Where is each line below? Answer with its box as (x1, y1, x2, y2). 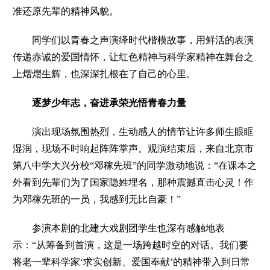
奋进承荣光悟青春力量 (90, 97, 187, 108)
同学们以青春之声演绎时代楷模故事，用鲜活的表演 (13, 34, 254, 45)
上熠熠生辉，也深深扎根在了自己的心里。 (13, 68, 196, 79)
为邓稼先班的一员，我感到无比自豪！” (13, 193, 181, 204)
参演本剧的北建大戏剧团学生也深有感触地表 (13, 222, 225, 233)
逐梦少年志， (32, 97, 90, 108)
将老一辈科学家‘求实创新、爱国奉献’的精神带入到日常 (13, 256, 251, 267)
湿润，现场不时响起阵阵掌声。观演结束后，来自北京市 (13, 143, 254, 154)
